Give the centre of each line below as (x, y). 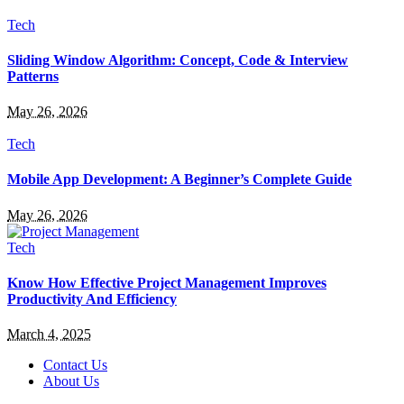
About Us (71, 381)
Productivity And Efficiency (92, 298)
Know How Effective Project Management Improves (167, 282)
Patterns (33, 76)
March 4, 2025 (49, 335)
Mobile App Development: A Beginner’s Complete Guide (179, 179)
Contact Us (75, 365)
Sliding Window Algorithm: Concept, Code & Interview (178, 60)
